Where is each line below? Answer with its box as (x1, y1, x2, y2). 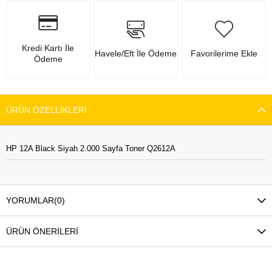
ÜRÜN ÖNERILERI (6, 226, 78, 236)
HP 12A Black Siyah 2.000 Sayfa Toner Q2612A (6, 144, 175, 153)
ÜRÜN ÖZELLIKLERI (6, 105, 87, 115)
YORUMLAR (6, 195, 54, 205)
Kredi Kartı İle (22, 42, 75, 53)
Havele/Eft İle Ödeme (95, 48, 177, 58)
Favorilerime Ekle (190, 48, 257, 58)
